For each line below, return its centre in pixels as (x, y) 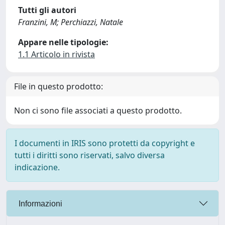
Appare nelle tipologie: (63, 42)
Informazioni (39, 203)
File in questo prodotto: (59, 86)
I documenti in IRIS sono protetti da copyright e (105, 143)
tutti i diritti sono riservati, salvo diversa (90, 155)
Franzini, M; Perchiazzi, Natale (71, 22)
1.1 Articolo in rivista (57, 54)
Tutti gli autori (47, 10)
